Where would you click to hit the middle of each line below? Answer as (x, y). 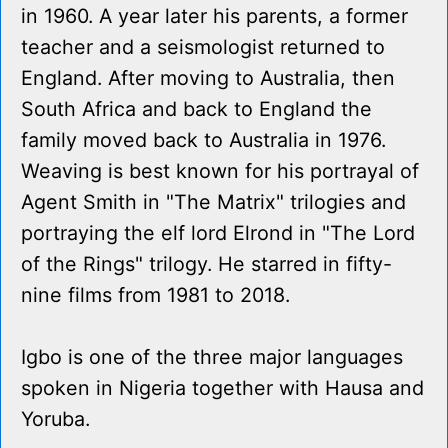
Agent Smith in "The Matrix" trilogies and (213, 202)
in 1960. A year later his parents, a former (214, 16)
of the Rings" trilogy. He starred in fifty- (206, 264)
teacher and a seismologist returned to (203, 47)
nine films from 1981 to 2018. (155, 295)
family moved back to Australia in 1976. (203, 140)
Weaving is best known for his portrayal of (220, 171)
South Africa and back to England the (196, 109)
